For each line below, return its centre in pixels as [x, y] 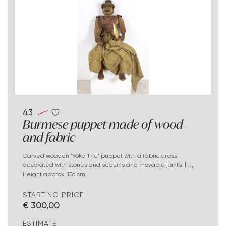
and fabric [49, 137]
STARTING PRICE [53, 194]
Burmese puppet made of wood [103, 124]
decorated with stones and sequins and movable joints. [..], [108, 164]
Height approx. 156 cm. [55, 174]
